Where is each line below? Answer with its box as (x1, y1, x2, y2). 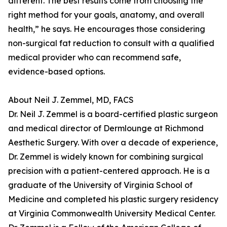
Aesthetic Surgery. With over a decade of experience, (8, 137, 218, 148)
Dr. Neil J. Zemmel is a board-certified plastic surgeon (8, 109, 218, 120)
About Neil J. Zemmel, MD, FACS (8, 95, 134, 105)
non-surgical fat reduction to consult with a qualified (8, 38, 214, 49)
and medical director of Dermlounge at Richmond (8, 123, 204, 134)
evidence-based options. (8, 66, 105, 77)
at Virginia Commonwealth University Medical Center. (8, 208, 215, 219)
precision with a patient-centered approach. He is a (8, 166, 210, 176)
